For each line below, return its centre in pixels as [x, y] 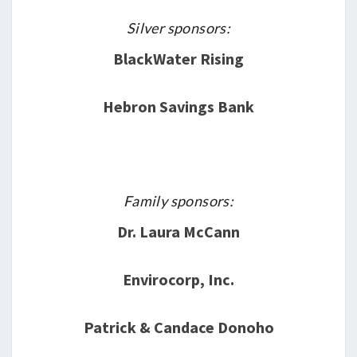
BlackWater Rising [178, 59]
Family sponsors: [178, 201]
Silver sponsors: [178, 28]
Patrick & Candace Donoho [178, 327]
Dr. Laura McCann [178, 231]
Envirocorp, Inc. [178, 279]
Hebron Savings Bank [178, 106]
